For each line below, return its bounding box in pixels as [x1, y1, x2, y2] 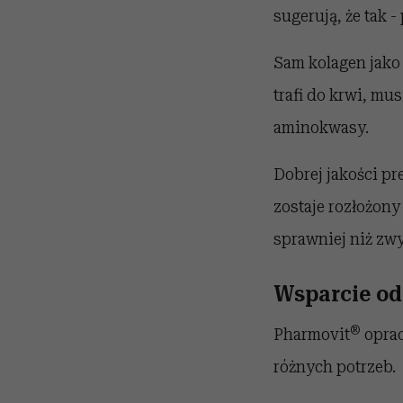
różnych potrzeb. [273, 356, 396, 376]
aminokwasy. [273, 117, 369, 137]
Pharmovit [273, 324, 350, 344]
